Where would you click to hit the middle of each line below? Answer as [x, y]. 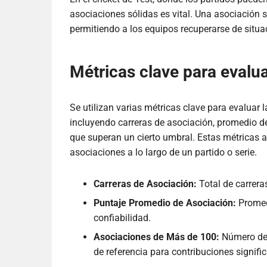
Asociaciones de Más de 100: [156, 237]
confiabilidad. [122, 218]
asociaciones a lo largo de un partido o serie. [163, 153]
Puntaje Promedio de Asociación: [165, 203]
